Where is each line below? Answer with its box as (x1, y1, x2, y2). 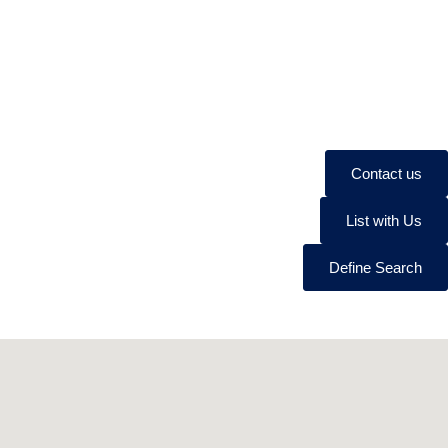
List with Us (346, 212, 422, 229)
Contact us (351, 165, 422, 182)
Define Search (329, 259, 422, 276)
